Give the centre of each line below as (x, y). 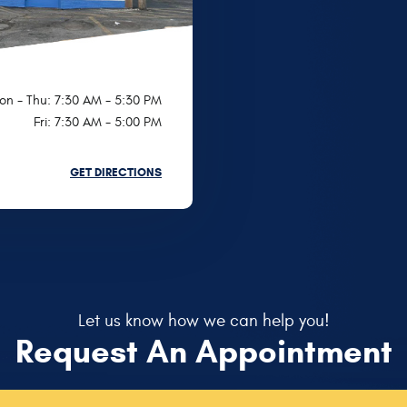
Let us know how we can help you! (203, 321)
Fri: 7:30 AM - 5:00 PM (98, 123)
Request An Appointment (203, 352)
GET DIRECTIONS (116, 173)
